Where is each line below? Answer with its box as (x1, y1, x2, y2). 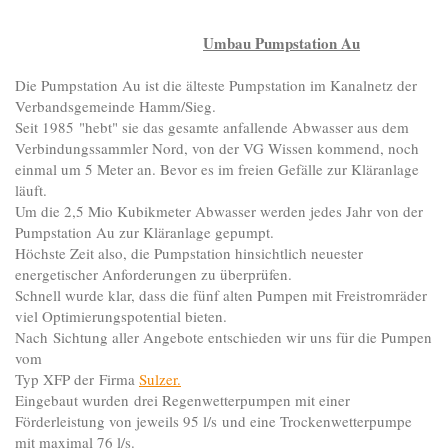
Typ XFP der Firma (15, 369, 139, 390)
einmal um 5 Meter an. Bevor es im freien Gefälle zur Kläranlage (15, 159, 419, 180)
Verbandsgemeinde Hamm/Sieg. (15, 96, 216, 117)
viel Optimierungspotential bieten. (15, 306, 227, 327)
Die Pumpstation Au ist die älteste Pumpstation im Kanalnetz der (15, 75, 417, 96)
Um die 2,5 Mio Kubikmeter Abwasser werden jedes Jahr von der (15, 201, 423, 222)
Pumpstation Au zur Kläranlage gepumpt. (15, 222, 274, 243)
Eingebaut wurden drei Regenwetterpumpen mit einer (15, 390, 350, 411)
